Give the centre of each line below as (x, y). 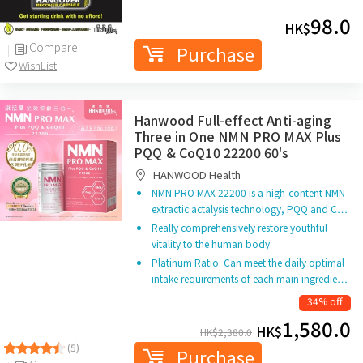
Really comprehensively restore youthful (239, 227)
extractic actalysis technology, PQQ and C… (250, 209)
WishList (38, 65)
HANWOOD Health (197, 175)
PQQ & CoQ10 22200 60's (211, 152)
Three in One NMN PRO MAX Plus (238, 136)
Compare (53, 47)
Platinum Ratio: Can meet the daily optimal (248, 262)
